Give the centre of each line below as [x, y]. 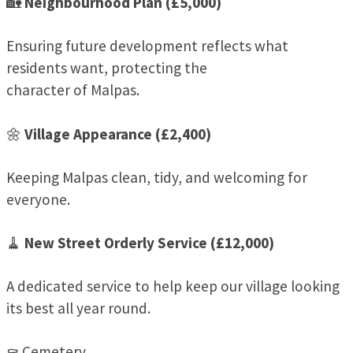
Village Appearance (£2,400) [118, 134]
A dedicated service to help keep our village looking [173, 286]
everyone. [38, 199]
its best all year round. [78, 308]
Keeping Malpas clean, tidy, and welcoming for [157, 177]
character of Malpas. [73, 90]
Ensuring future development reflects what [147, 46]
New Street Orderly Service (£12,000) [149, 242]
